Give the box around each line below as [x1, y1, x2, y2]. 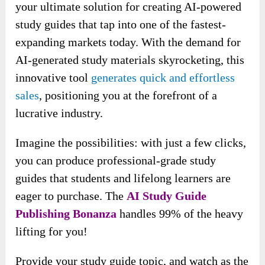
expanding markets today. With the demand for [15, 77, 241, 91]
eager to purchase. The [15, 231, 127, 244]
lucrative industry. [15, 148, 104, 161]
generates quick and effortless [91, 112, 235, 126]
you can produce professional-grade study [15, 195, 216, 209]
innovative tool [15, 112, 92, 126]
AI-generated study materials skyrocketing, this [15, 95, 245, 108]
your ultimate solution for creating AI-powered [15, 41, 242, 55]
